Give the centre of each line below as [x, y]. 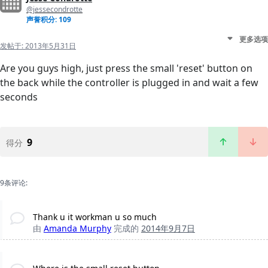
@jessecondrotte [54, 9]
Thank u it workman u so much [95, 217]
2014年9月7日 [168, 228]
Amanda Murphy [77, 228]
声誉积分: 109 [49, 19]
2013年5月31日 [51, 45]
